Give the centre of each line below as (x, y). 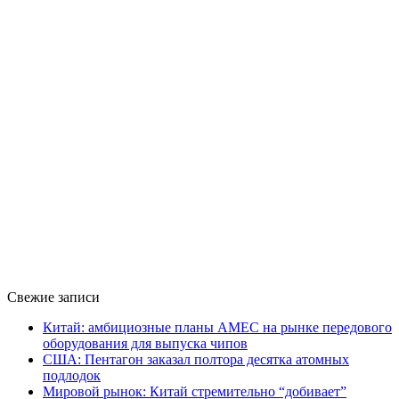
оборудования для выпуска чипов (145, 343)
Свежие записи (53, 297)
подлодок (72, 375)
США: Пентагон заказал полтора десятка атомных (196, 359)
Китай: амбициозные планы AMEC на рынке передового (217, 327)
